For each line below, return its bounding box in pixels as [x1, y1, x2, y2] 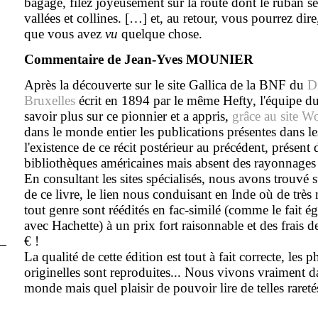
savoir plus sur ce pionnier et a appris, [23, 109, 232, 124]
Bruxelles [23, 93, 75, 108]
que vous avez [23, 26, 105, 41]
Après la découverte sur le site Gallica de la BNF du [23, 77, 307, 92]
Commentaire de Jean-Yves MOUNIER [23, 52, 253, 67]
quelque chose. [117, 26, 202, 41]
